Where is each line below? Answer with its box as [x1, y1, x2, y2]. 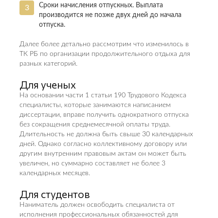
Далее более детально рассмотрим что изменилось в [19, 41, 189, 48]
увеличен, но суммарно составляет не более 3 [19, 160, 165, 167]
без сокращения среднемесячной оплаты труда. [19, 121, 170, 128]
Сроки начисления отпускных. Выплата [39, 2, 163, 9]
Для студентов [19, 188, 92, 200]
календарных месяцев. [19, 170, 90, 177]
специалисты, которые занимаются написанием [19, 102, 171, 109]
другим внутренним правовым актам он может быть [19, 150, 186, 157]
